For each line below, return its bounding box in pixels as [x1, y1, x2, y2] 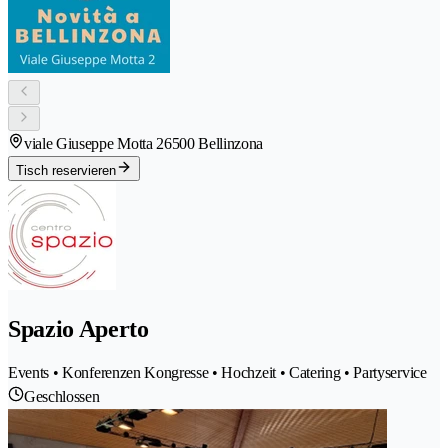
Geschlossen [24, 387, 100, 405]
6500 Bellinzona [163, 134, 264, 152]
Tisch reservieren [16, 162, 116, 178]
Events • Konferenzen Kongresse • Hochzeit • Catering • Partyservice [8, 363, 427, 381]
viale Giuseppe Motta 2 [24, 134, 164, 152]
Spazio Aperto [8, 315, 149, 342]
